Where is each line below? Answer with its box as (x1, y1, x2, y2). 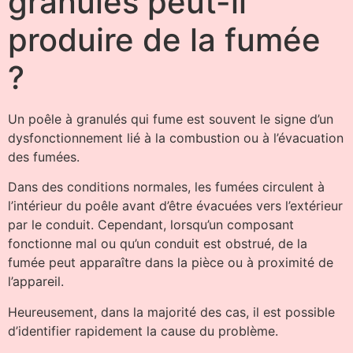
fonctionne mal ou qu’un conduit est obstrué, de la (8, 236, 307, 252)
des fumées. (8, 149, 80, 165)
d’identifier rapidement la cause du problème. (8, 322, 278, 339)
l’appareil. (8, 273, 64, 290)
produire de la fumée (8, 20, 321, 59)
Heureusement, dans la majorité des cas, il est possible (8, 303, 335, 320)
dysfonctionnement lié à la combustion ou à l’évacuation (8, 130, 344, 146)
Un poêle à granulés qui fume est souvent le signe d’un (8, 111, 333, 127)
